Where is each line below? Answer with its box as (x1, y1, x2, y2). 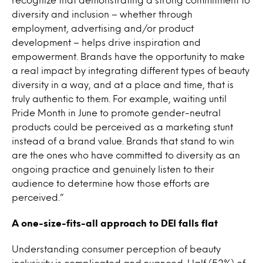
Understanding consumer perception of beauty (12, 245, 221, 252)
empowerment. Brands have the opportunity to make (12, 52, 245, 60)
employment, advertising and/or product (12, 24, 194, 32)
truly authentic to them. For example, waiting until (12, 95, 227, 102)
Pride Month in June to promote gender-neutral (12, 109, 221, 116)
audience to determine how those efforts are (12, 179, 210, 187)
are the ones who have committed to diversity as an (12, 151, 240, 159)
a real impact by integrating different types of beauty (12, 66, 249, 74)
